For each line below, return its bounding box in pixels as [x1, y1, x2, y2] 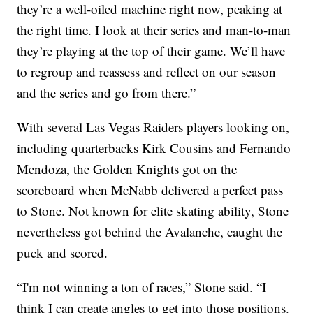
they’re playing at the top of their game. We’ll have [17, 42, 286, 60]
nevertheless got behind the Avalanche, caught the [17, 223, 283, 241]
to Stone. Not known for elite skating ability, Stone [17, 202, 289, 220]
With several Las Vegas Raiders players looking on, [17, 118, 290, 136]
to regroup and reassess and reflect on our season [17, 63, 277, 81]
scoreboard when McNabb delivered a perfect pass [17, 181, 284, 199]
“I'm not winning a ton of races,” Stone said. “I [17, 278, 267, 296]
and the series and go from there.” [17, 84, 196, 102]
